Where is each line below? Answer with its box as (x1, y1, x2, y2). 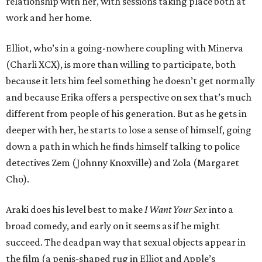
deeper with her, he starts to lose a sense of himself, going (6, 124, 251, 136)
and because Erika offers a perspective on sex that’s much (6, 91, 251, 104)
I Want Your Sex (144, 204, 209, 216)
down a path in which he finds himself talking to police (6, 140, 240, 153)
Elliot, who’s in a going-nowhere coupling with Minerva (6, 42, 243, 54)
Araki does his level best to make (6, 204, 144, 216)
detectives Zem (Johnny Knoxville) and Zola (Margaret (6, 157, 239, 169)
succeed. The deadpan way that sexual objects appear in (6, 236, 246, 249)
